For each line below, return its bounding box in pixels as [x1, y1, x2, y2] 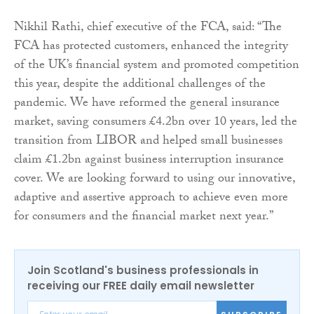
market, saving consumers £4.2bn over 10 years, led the [14, 112, 297, 135]
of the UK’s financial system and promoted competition [14, 55, 299, 78]
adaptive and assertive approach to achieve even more [14, 188, 288, 210]
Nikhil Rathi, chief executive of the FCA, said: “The [14, 18, 282, 40]
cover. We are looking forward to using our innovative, [14, 169, 295, 191]
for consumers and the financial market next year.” [14, 207, 273, 229]
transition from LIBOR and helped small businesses [14, 131, 282, 153]
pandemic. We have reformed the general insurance [14, 93, 280, 116]
